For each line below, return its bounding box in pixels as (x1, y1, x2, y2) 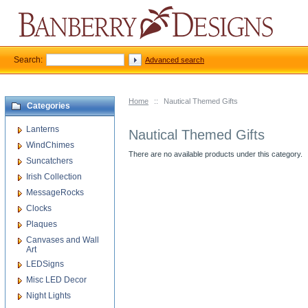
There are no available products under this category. (129, 150, 302, 158)
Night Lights (26, 291, 71, 300)
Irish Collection (26, 172, 82, 181)
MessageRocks (26, 188, 84, 197)
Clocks (26, 203, 52, 213)
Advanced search (145, 56, 204, 64)
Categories (27, 101, 70, 111)
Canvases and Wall (26, 235, 99, 245)
